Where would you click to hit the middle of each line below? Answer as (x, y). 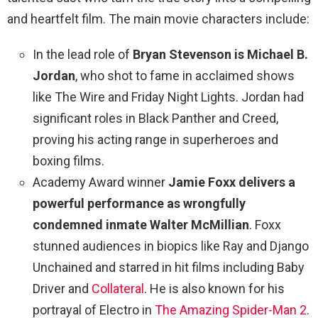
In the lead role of (83, 55)
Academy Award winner (100, 182)
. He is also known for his (214, 289)
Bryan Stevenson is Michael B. (220, 55)
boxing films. (68, 161)
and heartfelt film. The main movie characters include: (158, 19)
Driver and (62, 289)
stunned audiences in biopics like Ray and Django (171, 246)
